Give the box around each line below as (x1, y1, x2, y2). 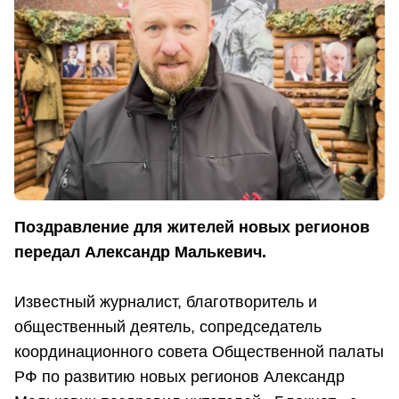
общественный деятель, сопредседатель (14, 318, 322, 337)
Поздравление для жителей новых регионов (14, 218, 370, 237)
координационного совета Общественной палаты (14, 343, 384, 362)
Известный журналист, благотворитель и (14, 293, 317, 312)
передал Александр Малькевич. (14, 243, 266, 262)
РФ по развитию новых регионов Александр (14, 368, 345, 387)
